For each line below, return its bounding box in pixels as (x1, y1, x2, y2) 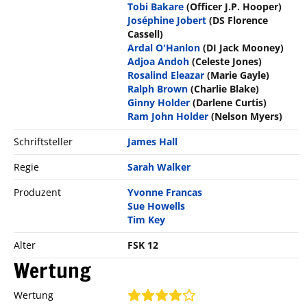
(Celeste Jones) (192, 54, 262, 68)
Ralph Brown (127, 82, 188, 95)
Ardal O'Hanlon (127, 40, 201, 54)
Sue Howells (127, 199, 186, 212)
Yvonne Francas (127, 185, 203, 199)
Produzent (14, 185, 61, 199)
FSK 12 (127, 238, 159, 251)
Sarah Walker (127, 160, 191, 173)
